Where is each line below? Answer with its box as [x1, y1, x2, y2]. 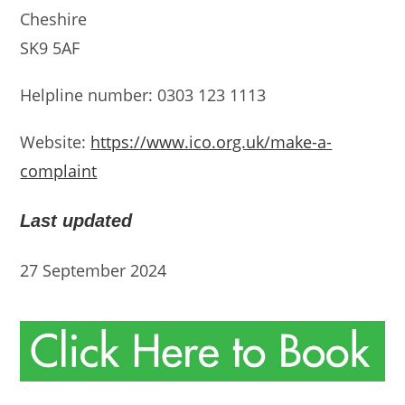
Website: [20, 131, 91, 153]
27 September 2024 [20, 259, 167, 281]
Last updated [20, 211, 133, 231]
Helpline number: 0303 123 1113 [20, 84, 267, 106]
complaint [20, 160, 98, 182]
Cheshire [20, 8, 88, 30]
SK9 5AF [20, 37, 80, 59]
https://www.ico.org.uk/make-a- [90, 131, 333, 153]
